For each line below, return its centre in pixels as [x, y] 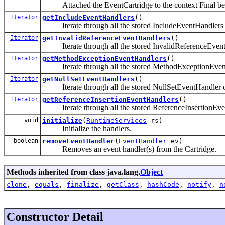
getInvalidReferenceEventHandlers [106, 38]
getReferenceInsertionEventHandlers [110, 99]
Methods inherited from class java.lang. [73, 172]
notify [199, 184]
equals [47, 184]
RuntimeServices [117, 120]
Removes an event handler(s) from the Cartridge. [129, 149]
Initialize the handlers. [87, 128]
